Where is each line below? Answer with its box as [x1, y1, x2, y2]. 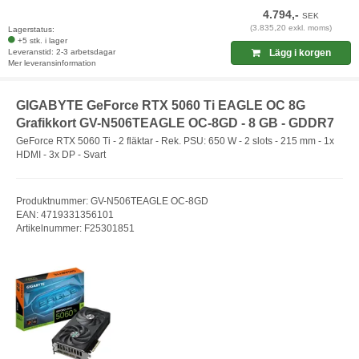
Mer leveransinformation [8, 58, 96, 68]
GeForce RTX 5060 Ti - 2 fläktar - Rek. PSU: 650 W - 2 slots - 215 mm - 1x [16, 135, 334, 147]
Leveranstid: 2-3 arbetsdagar [8, 47, 115, 57]
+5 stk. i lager [18, 36, 67, 46]
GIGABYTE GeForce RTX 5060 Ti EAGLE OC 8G [16, 99, 305, 113]
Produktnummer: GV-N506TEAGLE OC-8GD [16, 195, 208, 207]
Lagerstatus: [8, 25, 54, 34]
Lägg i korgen [266, 47, 331, 59]
